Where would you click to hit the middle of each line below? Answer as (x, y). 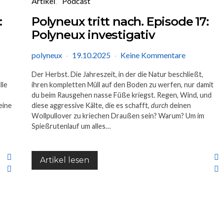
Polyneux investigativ (93, 35)
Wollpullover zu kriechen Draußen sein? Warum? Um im (118, 115)
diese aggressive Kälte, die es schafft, (91, 105)
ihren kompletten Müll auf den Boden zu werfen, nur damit (123, 84)
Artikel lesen (65, 160)
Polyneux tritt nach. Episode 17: (120, 21)
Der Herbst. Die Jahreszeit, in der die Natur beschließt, (117, 74)
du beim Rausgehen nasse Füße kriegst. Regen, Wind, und (122, 95)
